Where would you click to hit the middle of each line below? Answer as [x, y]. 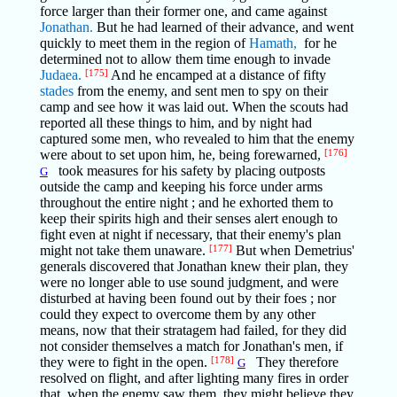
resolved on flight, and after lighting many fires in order [194, 378]
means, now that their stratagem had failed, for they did [193, 330]
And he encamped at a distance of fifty [217, 75]
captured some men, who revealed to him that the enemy [197, 139]
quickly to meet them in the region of [144, 43]
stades [56, 91]
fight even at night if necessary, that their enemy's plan [190, 234]
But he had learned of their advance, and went [223, 27]
